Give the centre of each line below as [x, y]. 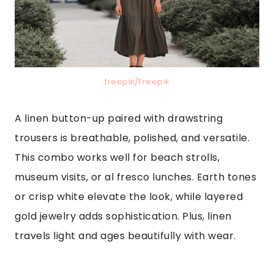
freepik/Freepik [137, 82]
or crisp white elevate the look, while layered [129, 197]
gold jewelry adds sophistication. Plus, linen [123, 217]
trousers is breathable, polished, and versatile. [132, 138]
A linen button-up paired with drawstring [119, 119]
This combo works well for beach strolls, [117, 158]
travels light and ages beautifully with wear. [125, 236]
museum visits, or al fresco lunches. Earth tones [135, 177]
